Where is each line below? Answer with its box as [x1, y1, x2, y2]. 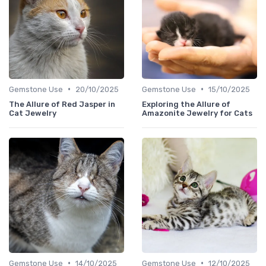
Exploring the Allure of [142, 99, 230, 109]
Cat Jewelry [9, 108, 56, 118]
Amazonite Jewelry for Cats [142, 108, 252, 118]
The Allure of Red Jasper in [9, 99, 115, 109]
